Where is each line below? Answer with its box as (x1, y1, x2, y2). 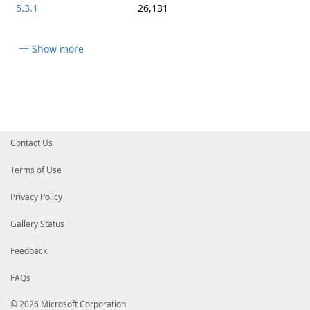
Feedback (10, 245, 47, 257)
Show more (32, 42, 84, 55)
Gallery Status (10, 218, 64, 230)
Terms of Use (10, 164, 62, 176)
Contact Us (10, 137, 53, 149)
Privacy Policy (10, 191, 62, 203)
